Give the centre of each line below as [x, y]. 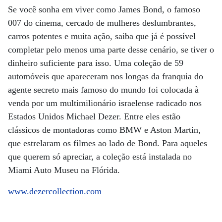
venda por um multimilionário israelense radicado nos [105, 103]
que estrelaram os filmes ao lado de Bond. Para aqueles [108, 143]
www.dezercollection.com [55, 191]
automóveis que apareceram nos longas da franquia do [106, 76]
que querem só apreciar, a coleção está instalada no [100, 157]
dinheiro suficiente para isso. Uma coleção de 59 [96, 63]
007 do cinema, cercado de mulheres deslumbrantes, [102, 23]
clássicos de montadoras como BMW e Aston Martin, [104, 130]
